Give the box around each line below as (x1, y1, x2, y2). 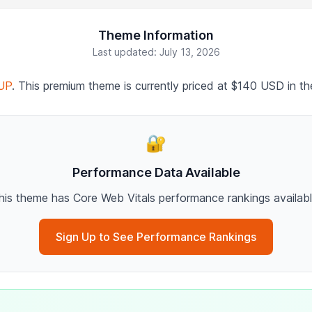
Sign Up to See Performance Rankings (56, 230, 256, 244)
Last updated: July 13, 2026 (92, 46, 220, 58)
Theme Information (98, 28, 214, 42)
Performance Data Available (72, 165, 240, 180)
